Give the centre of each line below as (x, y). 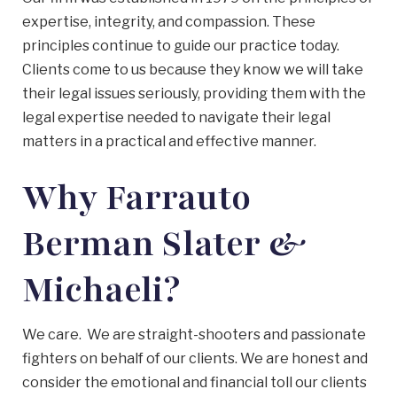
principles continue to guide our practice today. (181, 46)
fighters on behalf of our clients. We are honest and (195, 358)
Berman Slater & (164, 244)
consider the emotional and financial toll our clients (195, 382)
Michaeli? (101, 290)
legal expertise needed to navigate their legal (176, 117)
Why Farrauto (136, 198)
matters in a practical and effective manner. (169, 141)
